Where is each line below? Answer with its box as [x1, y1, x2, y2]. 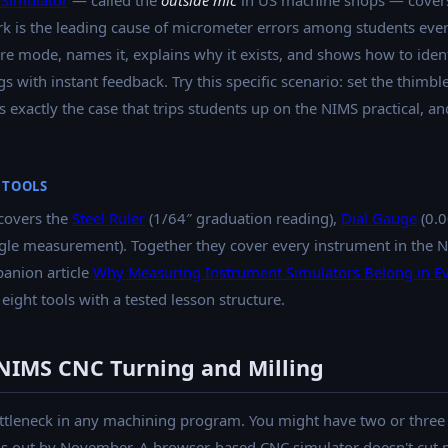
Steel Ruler [72, 208, 145, 229]
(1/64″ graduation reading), [145, 208, 341, 229]
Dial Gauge [341, 208, 417, 229]
